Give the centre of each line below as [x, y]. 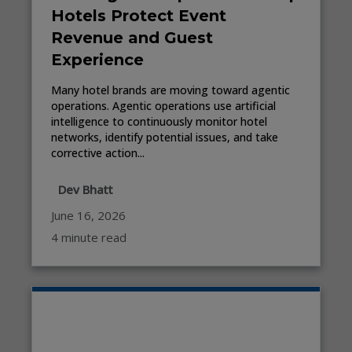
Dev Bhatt [86, 189]
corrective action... [98, 152]
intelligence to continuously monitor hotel [159, 121]
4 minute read [89, 237]
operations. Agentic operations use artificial [163, 105]
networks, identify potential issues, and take [165, 137]
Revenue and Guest [132, 37]
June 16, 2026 [88, 215]
